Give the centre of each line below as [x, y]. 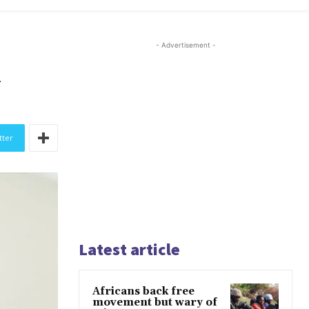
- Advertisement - [186, 45]
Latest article [129, 250]
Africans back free [143, 292]
